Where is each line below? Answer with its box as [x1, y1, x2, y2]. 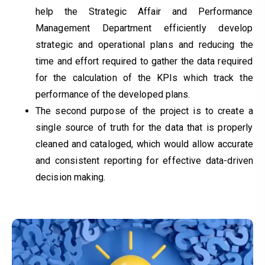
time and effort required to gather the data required [35, 55, 253, 67]
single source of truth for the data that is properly [35, 121, 253, 133]
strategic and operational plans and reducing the [35, 38, 253, 50]
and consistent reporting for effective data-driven [35, 154, 253, 166]
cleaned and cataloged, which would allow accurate [35, 138, 253, 150]
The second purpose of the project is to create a [35, 105, 253, 117]
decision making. [35, 171, 106, 183]
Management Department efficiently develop [35, 22, 253, 34]
